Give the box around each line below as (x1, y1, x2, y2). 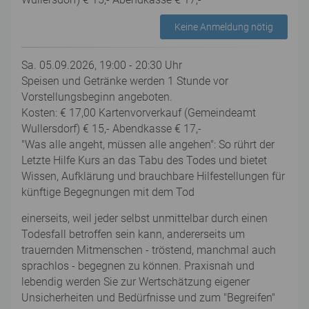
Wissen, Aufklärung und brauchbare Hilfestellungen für (21, 170, 285, 183)
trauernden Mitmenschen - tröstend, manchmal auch (21, 243, 276, 257)
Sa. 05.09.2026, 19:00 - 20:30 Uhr (21, 59, 182, 72)
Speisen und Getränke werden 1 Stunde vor (21, 74, 228, 88)
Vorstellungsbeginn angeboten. (21, 90, 172, 103)
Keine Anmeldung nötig (175, 21, 273, 32)
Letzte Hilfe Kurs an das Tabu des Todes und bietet (21, 154, 267, 167)
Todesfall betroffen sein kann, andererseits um (21, 228, 245, 241)
